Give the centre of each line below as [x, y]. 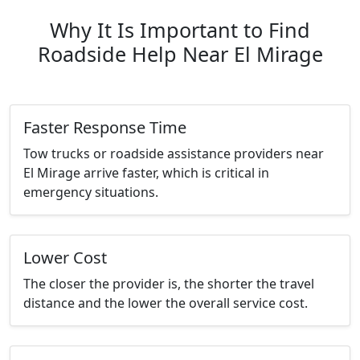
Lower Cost [65, 258]
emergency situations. [91, 192]
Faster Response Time [105, 128]
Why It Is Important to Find [180, 30]
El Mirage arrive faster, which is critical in [146, 173]
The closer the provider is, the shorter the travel [169, 284]
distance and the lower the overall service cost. [166, 303]
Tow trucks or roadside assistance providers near [174, 154]
